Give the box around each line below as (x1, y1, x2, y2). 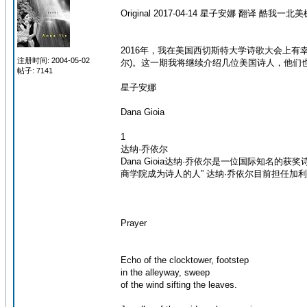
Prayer (121, 218, 147, 228)
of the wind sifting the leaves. (121, 280, 237, 290)
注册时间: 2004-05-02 (17, 56, 90, 64)
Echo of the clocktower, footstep (121, 255, 249, 265)
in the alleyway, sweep (121, 267, 210, 278)
